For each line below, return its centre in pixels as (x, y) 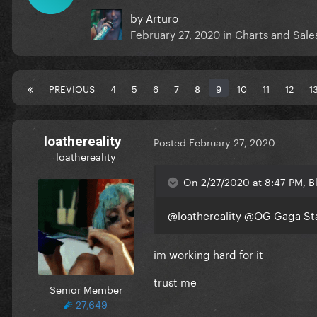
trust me (175, 281)
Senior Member (86, 288)
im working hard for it (208, 253)
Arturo (162, 17)
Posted (171, 142)
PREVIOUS (72, 87)
